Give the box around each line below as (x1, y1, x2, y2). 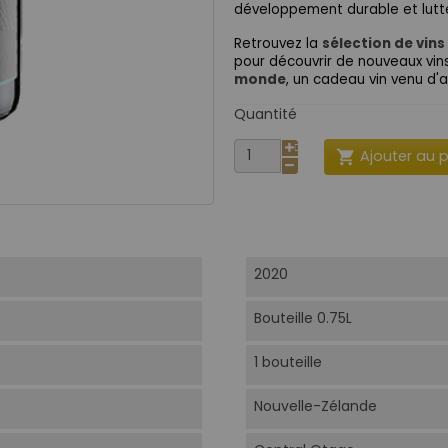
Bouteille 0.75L (253, 308, 352, 329)
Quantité (234, 103, 297, 124)
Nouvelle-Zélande (253, 396, 377, 417)
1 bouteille (253, 352, 322, 373)
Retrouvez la (234, 33, 322, 53)
